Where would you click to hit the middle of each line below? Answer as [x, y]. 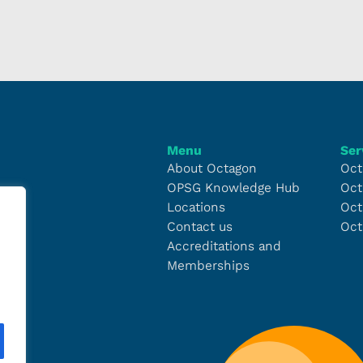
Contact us [200, 226]
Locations [196, 207]
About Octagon [212, 168]
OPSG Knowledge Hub [233, 188]
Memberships [208, 265]
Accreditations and [224, 246]
